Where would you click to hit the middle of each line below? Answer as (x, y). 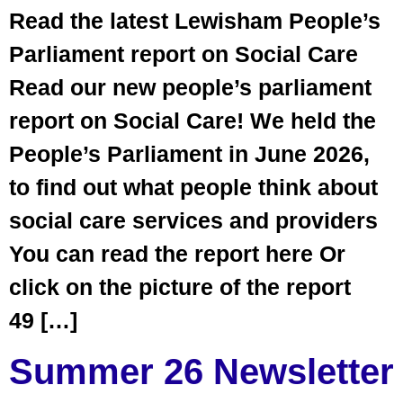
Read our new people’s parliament (190, 87)
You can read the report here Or (177, 254)
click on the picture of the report (186, 287)
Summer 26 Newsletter (201, 372)
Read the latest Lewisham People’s (195, 21)
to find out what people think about (193, 187)
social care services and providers (193, 220)
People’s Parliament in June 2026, (189, 154)
